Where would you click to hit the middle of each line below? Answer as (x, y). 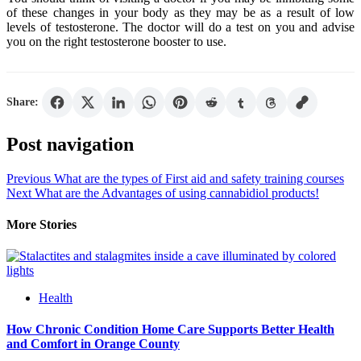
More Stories (41, 224)
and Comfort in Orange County (93, 344)
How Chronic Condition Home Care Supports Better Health (170, 330)
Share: (23, 102)
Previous (29, 178)
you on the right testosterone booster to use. (116, 41)
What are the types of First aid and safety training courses (197, 178)
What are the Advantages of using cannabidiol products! (175, 193)
